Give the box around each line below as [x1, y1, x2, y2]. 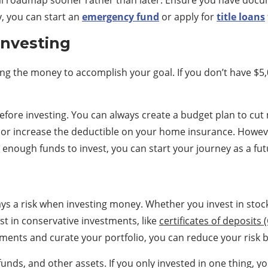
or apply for [159, 10, 217, 23]
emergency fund [82, 10, 159, 23]
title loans [217, 10, 265, 23]
